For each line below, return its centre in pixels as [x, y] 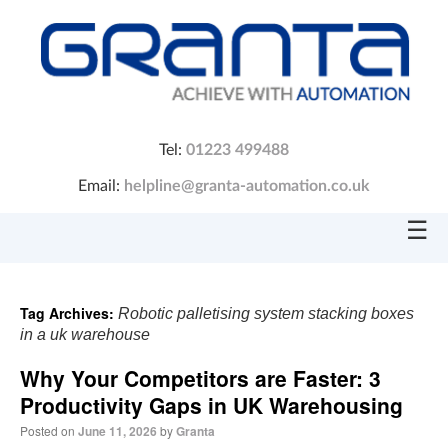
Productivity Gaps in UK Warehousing [211, 404]
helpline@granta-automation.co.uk [247, 185]
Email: [101, 185]
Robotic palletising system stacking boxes [266, 313]
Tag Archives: [69, 312]
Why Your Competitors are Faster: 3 [200, 377]
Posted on [47, 430]
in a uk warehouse [85, 334]
